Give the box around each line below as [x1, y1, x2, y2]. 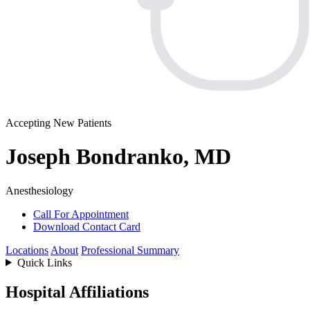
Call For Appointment [33, 208, 129, 220]
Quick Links [17, 256, 72, 268]
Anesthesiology [6, 184, 73, 197]
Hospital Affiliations [6, 282, 149, 301]
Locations [6, 244, 48, 256]
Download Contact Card [33, 220, 140, 232]
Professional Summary [81, 244, 179, 256]
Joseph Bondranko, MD [6, 144, 231, 170]
